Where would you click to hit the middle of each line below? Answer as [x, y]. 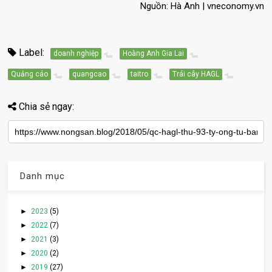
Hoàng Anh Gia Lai [154, 53]
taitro [140, 74]
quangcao [90, 74]
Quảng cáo [30, 74]
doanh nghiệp [76, 53]
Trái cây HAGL [196, 74]
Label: [31, 52]
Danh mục [43, 176]
